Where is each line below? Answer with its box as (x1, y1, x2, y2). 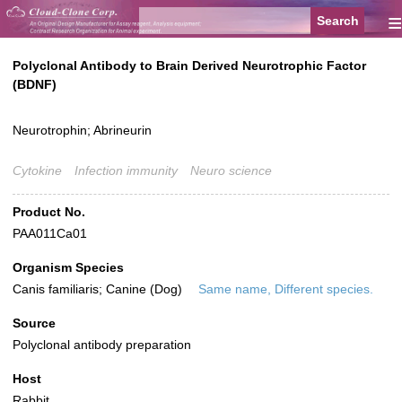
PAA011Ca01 (13, 226, 87, 241)
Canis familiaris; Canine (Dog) (13, 282, 186, 297)
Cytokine (13, 163, 62, 179)
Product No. (13, 205, 85, 220)
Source (13, 316, 56, 331)
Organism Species (13, 260, 124, 275)
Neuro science (190, 163, 272, 179)
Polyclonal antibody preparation (13, 337, 191, 353)
